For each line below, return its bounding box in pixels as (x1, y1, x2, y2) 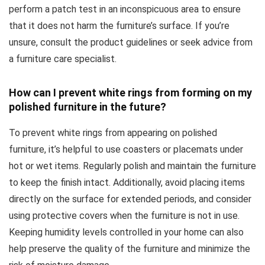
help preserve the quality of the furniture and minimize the (9, 243, 250, 255)
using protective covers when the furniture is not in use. (9, 210, 240, 222)
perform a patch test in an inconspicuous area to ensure (9, 4, 241, 15)
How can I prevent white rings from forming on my (9, 86, 252, 99)
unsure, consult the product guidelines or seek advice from (9, 37, 253, 49)
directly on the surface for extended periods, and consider (9, 193, 251, 205)
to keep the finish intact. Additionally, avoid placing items (9, 177, 245, 189)
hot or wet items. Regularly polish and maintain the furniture (9, 160, 256, 172)
